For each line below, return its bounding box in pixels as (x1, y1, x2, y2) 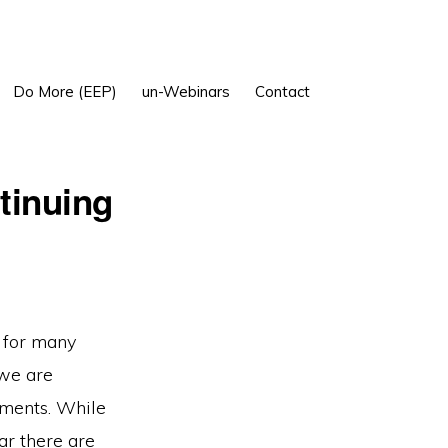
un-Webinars (141, 82, 230, 101)
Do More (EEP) (12, 82, 117, 101)
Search (333, 89, 382, 108)
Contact (254, 82, 310, 101)
